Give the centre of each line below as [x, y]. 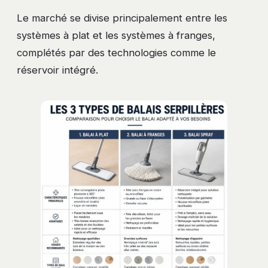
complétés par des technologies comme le [116, 52]
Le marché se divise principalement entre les [122, 18]
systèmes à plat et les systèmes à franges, [116, 35]
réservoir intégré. [57, 70]
